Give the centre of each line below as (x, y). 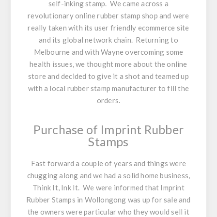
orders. (108, 100)
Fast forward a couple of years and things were (108, 163)
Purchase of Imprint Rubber (108, 129)
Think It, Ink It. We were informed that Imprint (108, 187)
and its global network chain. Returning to (108, 39)
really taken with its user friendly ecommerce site (108, 27)
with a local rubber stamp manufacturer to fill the (108, 88)
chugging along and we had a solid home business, (108, 175)
